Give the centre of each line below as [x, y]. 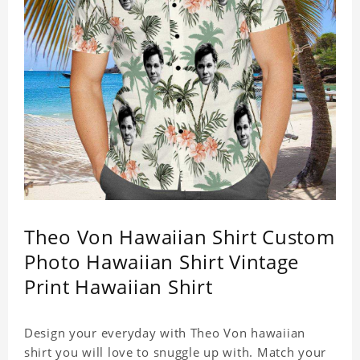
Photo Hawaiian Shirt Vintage [162, 262]
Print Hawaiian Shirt [119, 287]
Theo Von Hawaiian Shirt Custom [180, 237]
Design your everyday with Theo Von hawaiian [165, 333]
